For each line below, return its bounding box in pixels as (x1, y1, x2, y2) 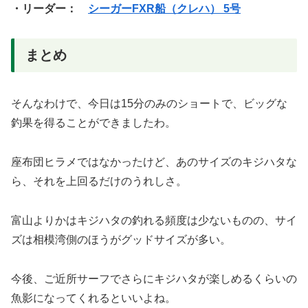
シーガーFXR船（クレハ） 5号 (88, 3, 241, 15)
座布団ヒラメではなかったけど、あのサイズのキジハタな (11, 156, 297, 168)
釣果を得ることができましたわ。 (11, 117, 176, 129)
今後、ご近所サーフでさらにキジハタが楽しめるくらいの (11, 272, 297, 285)
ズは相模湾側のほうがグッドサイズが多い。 (11, 234, 231, 245)
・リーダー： (11, 3, 88, 15)
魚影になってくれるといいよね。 (11, 291, 176, 304)
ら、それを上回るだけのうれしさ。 (11, 175, 187, 188)
